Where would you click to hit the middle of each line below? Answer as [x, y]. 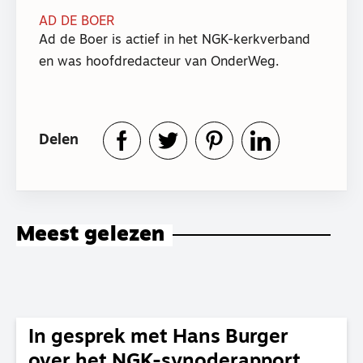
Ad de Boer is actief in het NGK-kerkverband [175, 41]
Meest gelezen [90, 236]
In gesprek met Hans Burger [158, 338]
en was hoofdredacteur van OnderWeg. [159, 62]
